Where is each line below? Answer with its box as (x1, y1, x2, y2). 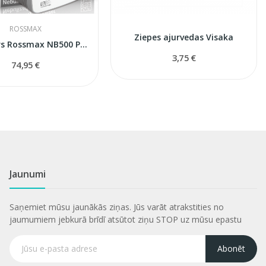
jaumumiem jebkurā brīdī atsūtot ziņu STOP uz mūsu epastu (9, 213, 242, 225)
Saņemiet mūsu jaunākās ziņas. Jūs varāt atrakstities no (9, 201, 224, 213)
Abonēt (217, 243, 245, 255)
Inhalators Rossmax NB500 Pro (80, 38, 88, 50)
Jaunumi (9, 167, 46, 180)
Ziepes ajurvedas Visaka (134, 31, 234, 43)
